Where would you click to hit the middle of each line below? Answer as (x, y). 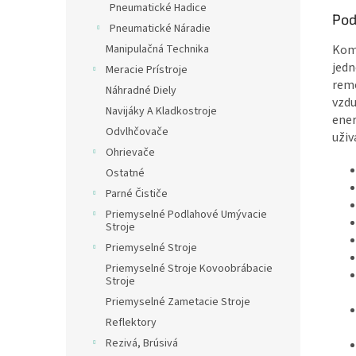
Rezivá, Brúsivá (142, 343)
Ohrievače (130, 153)
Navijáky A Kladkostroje (161, 111)
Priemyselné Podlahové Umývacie (186, 215)
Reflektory (131, 323)
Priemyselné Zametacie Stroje (178, 302)
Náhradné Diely (141, 91)
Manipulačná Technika (157, 49)
